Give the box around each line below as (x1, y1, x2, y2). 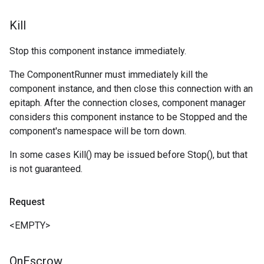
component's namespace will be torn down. (9, 125, 186, 137)
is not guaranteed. (9, 163, 82, 174)
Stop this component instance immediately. (9, 45, 186, 57)
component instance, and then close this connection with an (9, 82, 253, 94)
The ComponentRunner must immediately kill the (9, 68, 208, 80)
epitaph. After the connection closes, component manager (9, 97, 246, 108)
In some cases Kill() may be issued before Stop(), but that (9, 148, 247, 160)
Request (9, 196, 45, 207)
